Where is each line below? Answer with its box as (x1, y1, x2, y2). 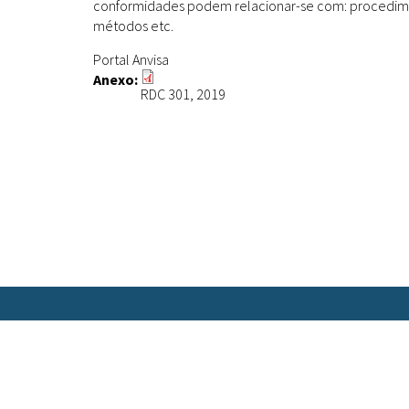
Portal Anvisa (93, 50, 169, 69)
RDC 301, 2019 (141, 85, 225, 104)
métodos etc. (93, 16, 176, 36)
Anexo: (93, 70, 141, 89)
